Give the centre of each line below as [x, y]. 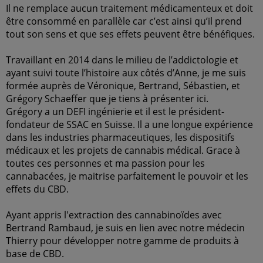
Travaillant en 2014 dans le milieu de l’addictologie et [122, 60]
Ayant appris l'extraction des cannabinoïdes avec [114, 215]
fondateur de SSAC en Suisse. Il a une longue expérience [129, 124]
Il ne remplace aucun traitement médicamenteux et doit [129, 8]
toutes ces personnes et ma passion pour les [105, 163]
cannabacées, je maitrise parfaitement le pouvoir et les [127, 176]
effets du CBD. [37, 189]
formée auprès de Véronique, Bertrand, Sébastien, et [123, 86]
